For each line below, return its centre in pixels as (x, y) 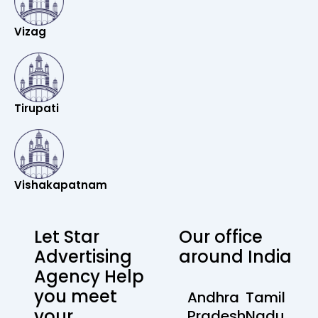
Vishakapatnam (61, 185)
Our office (221, 237)
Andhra (213, 297)
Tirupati (37, 108)
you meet (76, 296)
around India (235, 257)
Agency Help (89, 276)
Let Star (67, 237)
